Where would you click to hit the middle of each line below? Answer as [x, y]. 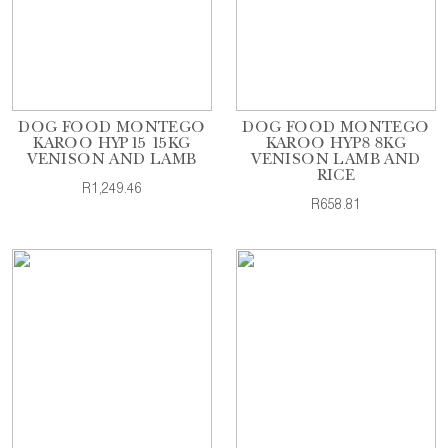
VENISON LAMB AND [336, 161]
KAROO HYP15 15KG [112, 145]
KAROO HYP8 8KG [336, 145]
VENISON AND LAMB [112, 161]
